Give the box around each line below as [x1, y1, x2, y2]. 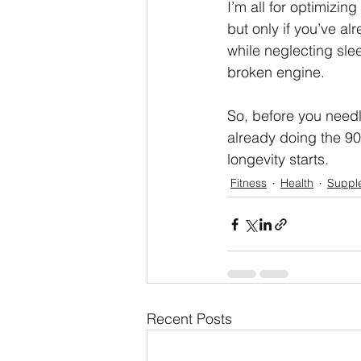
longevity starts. [227, 150, 329, 168]
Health [280, 176, 313, 190]
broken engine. [227, 63, 325, 81]
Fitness [230, 176, 267, 190]
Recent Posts [147, 309, 232, 328]
